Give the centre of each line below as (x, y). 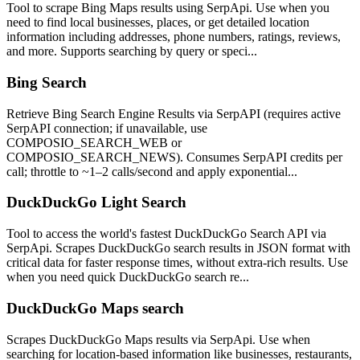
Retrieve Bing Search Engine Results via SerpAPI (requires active (174, 113)
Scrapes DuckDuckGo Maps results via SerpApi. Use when (158, 339)
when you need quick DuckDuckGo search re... (128, 277)
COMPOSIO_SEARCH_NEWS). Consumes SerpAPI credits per (174, 157)
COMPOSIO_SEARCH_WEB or (94, 142)
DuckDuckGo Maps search (95, 308)
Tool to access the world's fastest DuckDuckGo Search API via (166, 234)
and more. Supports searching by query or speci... (132, 51)
